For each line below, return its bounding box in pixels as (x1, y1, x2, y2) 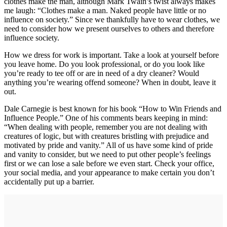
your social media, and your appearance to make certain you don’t (4, 168, 214, 177)
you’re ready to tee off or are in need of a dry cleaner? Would (4, 68, 199, 78)
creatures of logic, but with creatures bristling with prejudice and (4, 131, 209, 140)
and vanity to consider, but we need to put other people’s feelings (4, 149, 211, 159)
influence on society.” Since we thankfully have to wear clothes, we (4, 15, 220, 24)
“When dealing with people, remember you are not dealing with (4, 122, 207, 131)
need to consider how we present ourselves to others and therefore (4, 24, 214, 33)
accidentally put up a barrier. (4, 177, 94, 186)
